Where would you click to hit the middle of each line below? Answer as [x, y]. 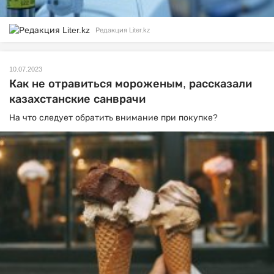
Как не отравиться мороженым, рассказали [131, 84]
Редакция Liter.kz [123, 30]
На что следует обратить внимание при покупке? [113, 118]
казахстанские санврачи [77, 99]
